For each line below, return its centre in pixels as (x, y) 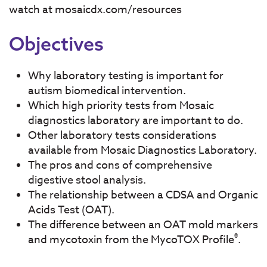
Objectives (56, 44)
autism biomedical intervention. (107, 91)
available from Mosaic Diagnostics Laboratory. (142, 150)
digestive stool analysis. (87, 180)
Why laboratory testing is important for (126, 76)
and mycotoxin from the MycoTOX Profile (131, 240)
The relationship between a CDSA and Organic (143, 195)
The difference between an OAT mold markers (143, 225)
